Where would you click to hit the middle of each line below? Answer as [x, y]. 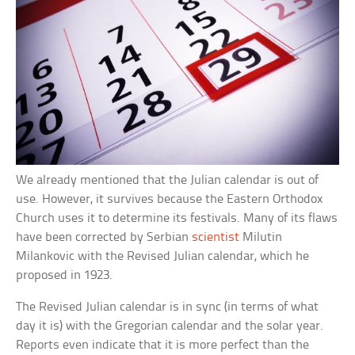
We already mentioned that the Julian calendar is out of [168, 180]
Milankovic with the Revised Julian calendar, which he [163, 256]
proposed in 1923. [65, 275]
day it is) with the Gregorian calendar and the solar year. [170, 326]
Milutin [261, 237]
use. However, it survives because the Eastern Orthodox [170, 199]
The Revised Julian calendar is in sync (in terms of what [168, 307]
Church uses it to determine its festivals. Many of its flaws [177, 218]
